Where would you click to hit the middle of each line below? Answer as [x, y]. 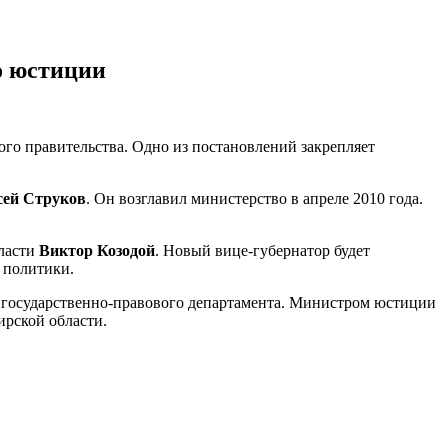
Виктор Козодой [97, 250]
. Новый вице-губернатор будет [262, 250]
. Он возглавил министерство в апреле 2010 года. [254, 198]
